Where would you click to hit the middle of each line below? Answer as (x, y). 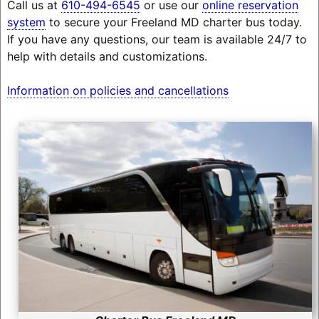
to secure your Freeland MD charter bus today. (173, 22)
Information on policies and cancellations (117, 90)
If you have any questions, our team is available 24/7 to (157, 39)
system (26, 22)
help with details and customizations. (107, 56)
